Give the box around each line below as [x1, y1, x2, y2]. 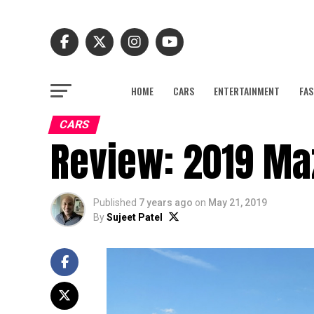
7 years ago [139, 197, 193, 208]
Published [93, 197, 137, 208]
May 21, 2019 [208, 197, 267, 208]
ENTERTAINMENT [214, 83, 280, 98]
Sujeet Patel [107, 212, 163, 223]
